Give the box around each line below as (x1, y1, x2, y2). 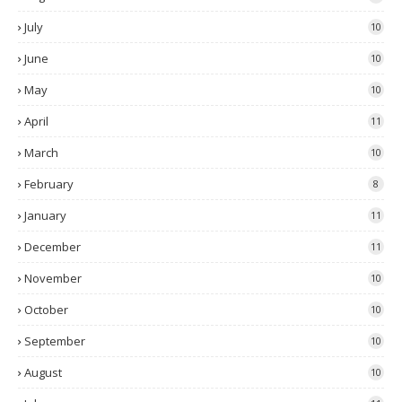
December (24, 239, 81, 255)
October (24, 301, 68, 318)
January (24, 207, 66, 223)
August (24, 364, 62, 380)
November (24, 270, 82, 286)
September (24, 333, 85, 349)
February (24, 176, 74, 192)
